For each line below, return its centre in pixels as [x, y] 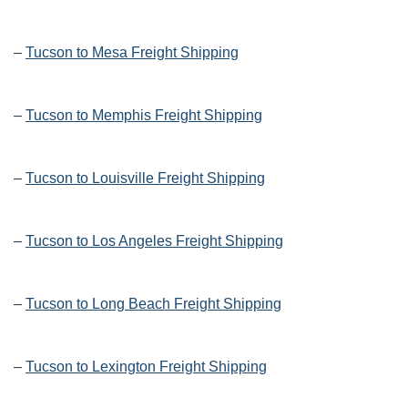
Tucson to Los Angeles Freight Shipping [154, 241]
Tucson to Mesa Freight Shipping [132, 53]
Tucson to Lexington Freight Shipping [146, 367]
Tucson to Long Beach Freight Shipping [153, 304]
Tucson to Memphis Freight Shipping [144, 116]
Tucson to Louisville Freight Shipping [145, 178]
